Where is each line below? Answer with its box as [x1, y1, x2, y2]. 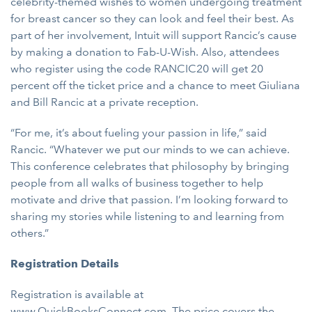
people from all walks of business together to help [10, 176, 263, 189]
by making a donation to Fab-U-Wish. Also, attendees [10, 45, 279, 58]
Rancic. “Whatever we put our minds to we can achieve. [10, 143, 290, 156]
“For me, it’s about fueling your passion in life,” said [10, 126, 267, 139]
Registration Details [10, 257, 119, 270]
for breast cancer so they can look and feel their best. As [10, 12, 294, 25]
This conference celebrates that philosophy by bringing [10, 159, 289, 173]
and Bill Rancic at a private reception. [10, 95, 198, 109]
